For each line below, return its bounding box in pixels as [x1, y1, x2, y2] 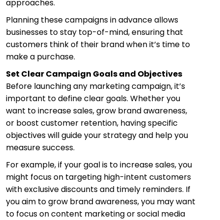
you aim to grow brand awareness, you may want [6, 195, 195, 207]
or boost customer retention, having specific [6, 117, 178, 129]
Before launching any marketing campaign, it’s [6, 80, 185, 92]
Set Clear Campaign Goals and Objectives [6, 68, 182, 80]
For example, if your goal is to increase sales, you [6, 159, 192, 170]
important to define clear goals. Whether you [6, 92, 180, 104]
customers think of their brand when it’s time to [6, 38, 190, 50]
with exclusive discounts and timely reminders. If [6, 183, 191, 195]
